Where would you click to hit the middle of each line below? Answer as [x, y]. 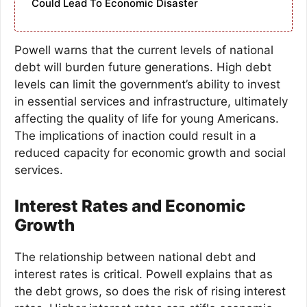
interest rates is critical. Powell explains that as [144, 274]
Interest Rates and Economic [130, 206]
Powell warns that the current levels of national [144, 50]
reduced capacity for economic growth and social [150, 153]
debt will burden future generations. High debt [143, 67]
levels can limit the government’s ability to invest [147, 85]
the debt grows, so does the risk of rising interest [150, 291]
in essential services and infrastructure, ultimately [151, 102]
